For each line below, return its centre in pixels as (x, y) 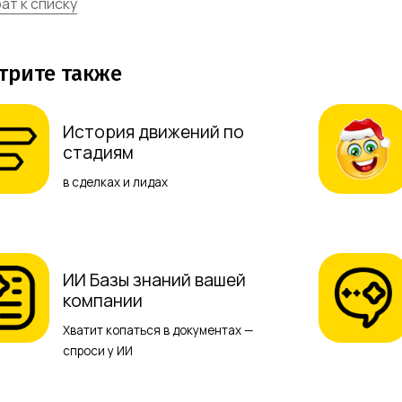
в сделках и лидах (116, 182)
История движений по (154, 131)
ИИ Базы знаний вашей (155, 280)
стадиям (99, 152)
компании (103, 301)
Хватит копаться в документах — (158, 331)
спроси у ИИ (98, 351)
